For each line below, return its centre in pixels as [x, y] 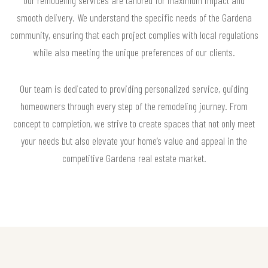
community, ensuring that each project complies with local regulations [134, 34]
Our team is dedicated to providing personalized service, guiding [134, 88]
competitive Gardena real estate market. [134, 158]
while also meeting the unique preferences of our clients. [134, 52]
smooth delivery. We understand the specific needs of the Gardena [134, 17]
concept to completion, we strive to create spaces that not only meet [134, 123]
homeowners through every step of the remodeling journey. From [134, 106]
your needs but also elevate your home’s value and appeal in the [134, 140]
